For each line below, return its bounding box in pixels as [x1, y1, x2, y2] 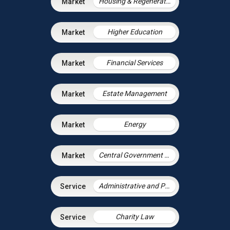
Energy [123, 120, 146, 129]
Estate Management [102, 89, 167, 98]
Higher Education [107, 28, 162, 36]
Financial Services [106, 59, 163, 67]
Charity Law [115, 213, 154, 221]
